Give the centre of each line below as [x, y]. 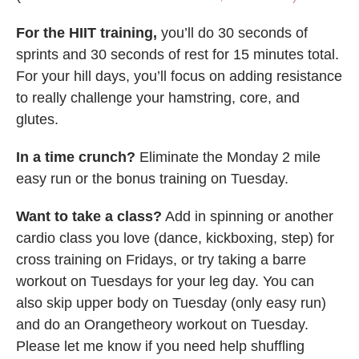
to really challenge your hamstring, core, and [158, 98]
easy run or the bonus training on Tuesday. [152, 179]
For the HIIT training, [87, 33]
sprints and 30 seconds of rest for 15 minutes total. [177, 55]
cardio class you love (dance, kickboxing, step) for [175, 238]
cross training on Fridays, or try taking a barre [161, 260]
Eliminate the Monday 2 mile [228, 157]
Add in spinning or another [248, 217]
